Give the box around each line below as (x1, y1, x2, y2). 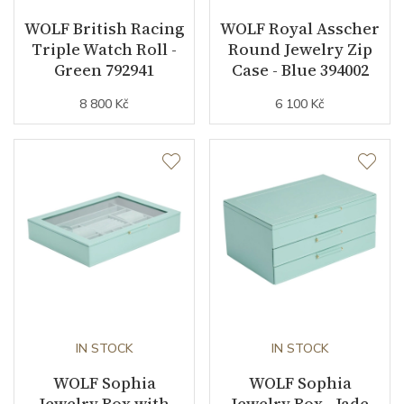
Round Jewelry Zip (227, 37, 372, 60)
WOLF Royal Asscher (220, 16, 380, 40)
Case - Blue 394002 (231, 58, 369, 81)
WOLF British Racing (23, 16, 185, 40)
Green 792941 (54, 58, 154, 81)
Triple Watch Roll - (32, 37, 177, 60)
